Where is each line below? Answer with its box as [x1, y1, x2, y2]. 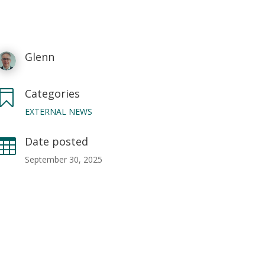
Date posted [25, 134, 89, 148]
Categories [25, 86, 80, 101]
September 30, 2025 [25, 153, 103, 165]
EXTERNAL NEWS [25, 105, 93, 117]
